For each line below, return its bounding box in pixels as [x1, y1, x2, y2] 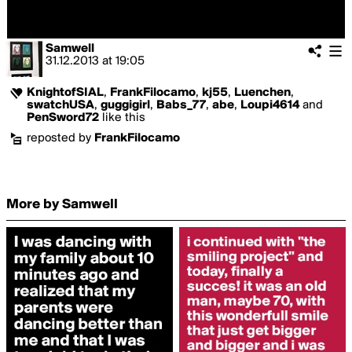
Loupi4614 [240, 99, 299, 112]
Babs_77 [156, 99, 206, 112]
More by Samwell [6, 197, 118, 212]
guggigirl [101, 99, 150, 112]
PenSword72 [27, 112, 99, 124]
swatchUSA [27, 99, 94, 112]
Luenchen [234, 86, 291, 99]
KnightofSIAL [27, 86, 104, 99]
